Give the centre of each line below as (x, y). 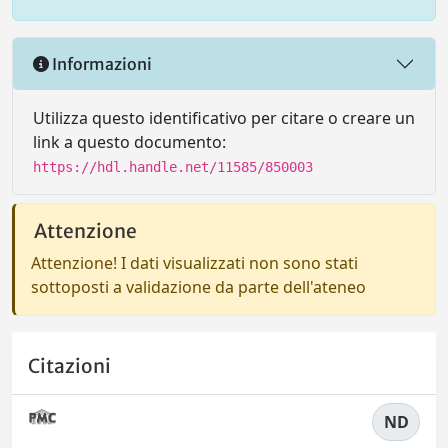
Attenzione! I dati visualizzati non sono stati (194, 263)
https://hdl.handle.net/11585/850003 (173, 167)
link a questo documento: (129, 142)
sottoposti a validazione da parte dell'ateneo (198, 287)
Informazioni (100, 63)
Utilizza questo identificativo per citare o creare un (224, 118)
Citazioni (69, 366)
